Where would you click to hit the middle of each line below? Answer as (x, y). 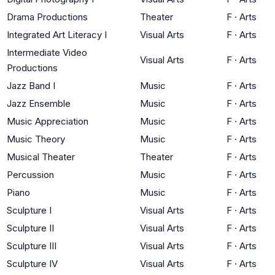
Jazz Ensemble (39, 103)
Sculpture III (32, 246)
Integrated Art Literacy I (57, 34)
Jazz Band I (31, 85)
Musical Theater (41, 157)
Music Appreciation (48, 121)
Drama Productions (47, 17)
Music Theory (36, 139)
